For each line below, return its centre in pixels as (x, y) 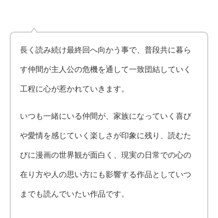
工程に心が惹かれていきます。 (75, 89)
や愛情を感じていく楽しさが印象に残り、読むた (106, 136)
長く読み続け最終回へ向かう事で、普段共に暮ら (106, 50)
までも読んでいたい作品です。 (75, 194)
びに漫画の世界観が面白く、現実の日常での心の (106, 155)
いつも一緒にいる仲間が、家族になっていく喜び (106, 116)
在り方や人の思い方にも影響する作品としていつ (106, 175)
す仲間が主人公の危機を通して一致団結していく (106, 70)
